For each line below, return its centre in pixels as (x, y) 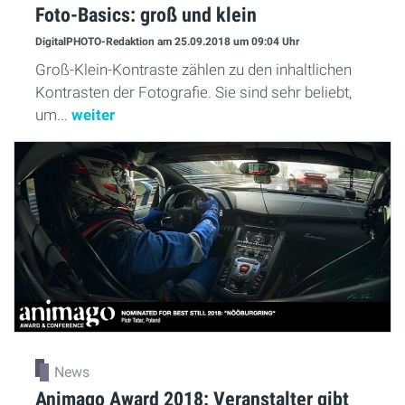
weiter (93, 114)
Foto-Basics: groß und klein (146, 14)
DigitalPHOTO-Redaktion (96, 42)
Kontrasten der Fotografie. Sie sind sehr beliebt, (193, 92)
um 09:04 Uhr (266, 42)
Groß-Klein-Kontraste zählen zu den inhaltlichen (193, 69)
